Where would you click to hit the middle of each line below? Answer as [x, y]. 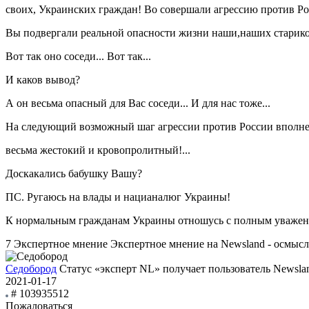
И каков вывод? [43, 80]
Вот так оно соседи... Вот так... [78, 57]
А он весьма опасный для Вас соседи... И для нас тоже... [138, 103]
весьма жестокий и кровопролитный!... [98, 150]
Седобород [31, 269]
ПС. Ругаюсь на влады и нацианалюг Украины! [118, 197]
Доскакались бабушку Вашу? [74, 174]
